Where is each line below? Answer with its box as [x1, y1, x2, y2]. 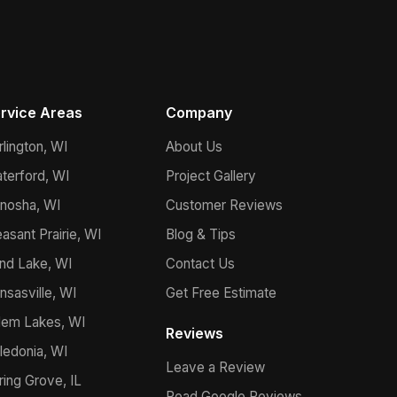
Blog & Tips [165, 226, 236, 243]
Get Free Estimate [165, 284, 276, 301]
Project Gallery [165, 167, 256, 184]
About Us [165, 138, 222, 155]
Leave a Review [165, 359, 265, 376]
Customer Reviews [165, 197, 283, 214]
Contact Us [165, 255, 235, 272]
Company [165, 104, 232, 121]
